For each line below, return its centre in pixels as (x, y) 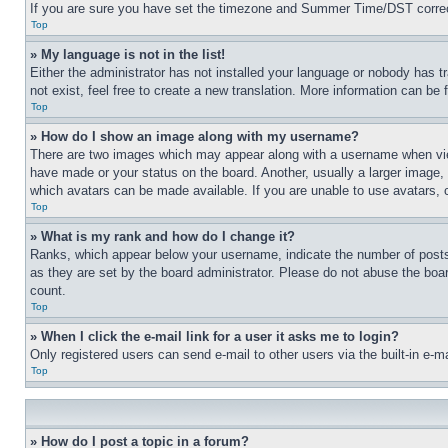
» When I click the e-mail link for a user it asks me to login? (214, 336)
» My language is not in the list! (127, 54)
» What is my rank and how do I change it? (162, 236)
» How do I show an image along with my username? (194, 136)
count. (48, 290)
